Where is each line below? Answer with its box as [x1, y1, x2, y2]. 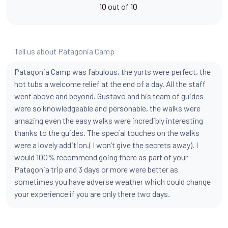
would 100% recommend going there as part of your [14, 152, 188, 162]
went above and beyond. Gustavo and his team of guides [14, 91, 204, 101]
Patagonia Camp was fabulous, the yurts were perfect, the [14, 67, 211, 76]
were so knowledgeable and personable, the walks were [14, 103, 201, 113]
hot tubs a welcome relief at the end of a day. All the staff [14, 79, 206, 89]
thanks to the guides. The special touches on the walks [14, 128, 199, 137]
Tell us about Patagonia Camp [14, 46, 115, 56]
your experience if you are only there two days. [14, 189, 170, 198]
